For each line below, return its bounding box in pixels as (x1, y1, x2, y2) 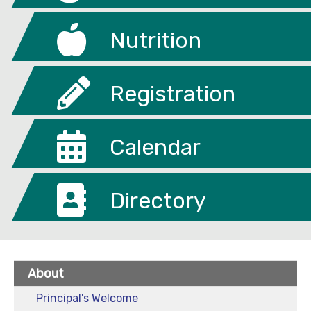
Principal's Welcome (36, 291, 138, 305)
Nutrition (109, 26, 201, 53)
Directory (109, 187, 206, 214)
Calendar (109, 133, 201, 160)
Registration (109, 80, 235, 107)
